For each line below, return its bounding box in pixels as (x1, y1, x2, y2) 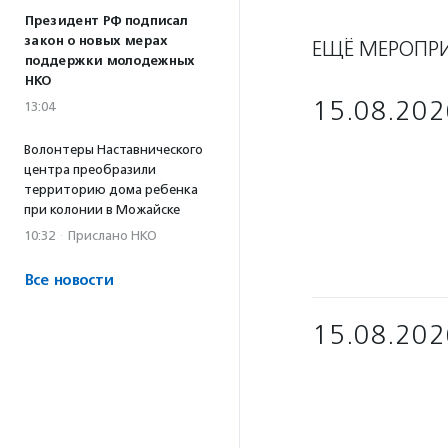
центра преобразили (24, 162, 156, 177)
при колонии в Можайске (24, 202, 180, 217)
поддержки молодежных (24, 53, 194, 69)
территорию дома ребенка (24, 182, 198, 197)
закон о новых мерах (24, 33, 167, 49)
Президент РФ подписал (24, 13, 188, 29)
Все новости (24, 271, 113, 290)
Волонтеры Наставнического (24, 142, 203, 157)
